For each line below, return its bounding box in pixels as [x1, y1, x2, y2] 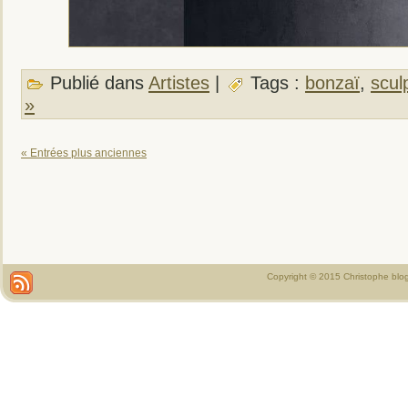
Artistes [148, 72, 209, 93]
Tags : [245, 72, 305, 93]
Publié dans [45, 72, 148, 93]
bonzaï [305, 72, 360, 93]
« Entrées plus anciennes [21, 146, 147, 159]
